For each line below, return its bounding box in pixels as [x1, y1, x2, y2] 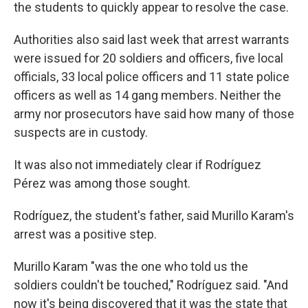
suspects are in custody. [14, 124, 148, 140]
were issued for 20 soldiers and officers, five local [14, 50, 283, 65]
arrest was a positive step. [14, 226, 157, 241]
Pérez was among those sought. [14, 175, 190, 190]
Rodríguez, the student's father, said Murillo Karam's [14, 208, 294, 223]
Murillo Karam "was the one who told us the [14, 258, 248, 274]
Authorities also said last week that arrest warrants [14, 32, 289, 47]
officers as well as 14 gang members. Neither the [14, 87, 281, 102]
